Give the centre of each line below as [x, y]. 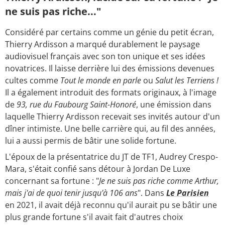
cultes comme [33, 81]
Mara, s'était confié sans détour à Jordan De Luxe [98, 169]
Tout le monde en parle [101, 81]
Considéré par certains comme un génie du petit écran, [109, 32]
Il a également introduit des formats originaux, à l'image [111, 93]
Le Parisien [188, 193]
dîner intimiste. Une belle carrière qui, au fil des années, [110, 129]
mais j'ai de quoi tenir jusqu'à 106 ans [71, 193]
